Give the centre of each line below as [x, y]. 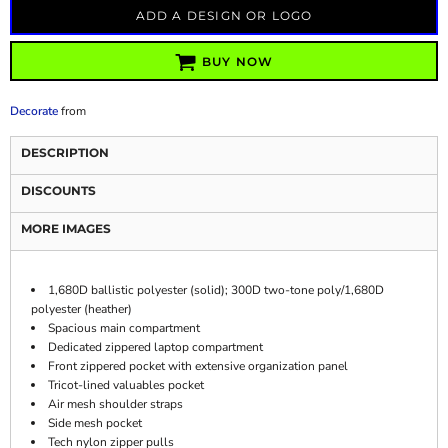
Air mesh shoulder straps [115, 404]
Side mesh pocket [95, 423]
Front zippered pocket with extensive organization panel [198, 366]
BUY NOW [238, 62]
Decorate [34, 111]
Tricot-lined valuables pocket [126, 385]
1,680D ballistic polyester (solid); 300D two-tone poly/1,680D [216, 290]
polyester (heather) [81, 309]
